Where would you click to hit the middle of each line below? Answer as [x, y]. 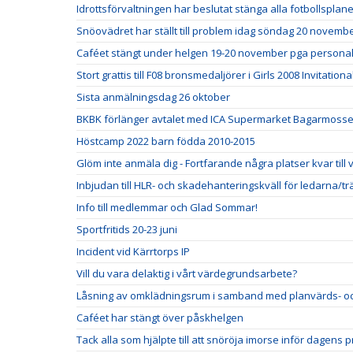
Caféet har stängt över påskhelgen [160, 317]
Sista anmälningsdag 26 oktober [153, 97]
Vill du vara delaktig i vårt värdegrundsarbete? [187, 273]
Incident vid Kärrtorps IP [133, 251]
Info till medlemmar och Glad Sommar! [167, 207]
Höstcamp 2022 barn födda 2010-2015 [166, 141]
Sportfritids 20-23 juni [127, 229]
